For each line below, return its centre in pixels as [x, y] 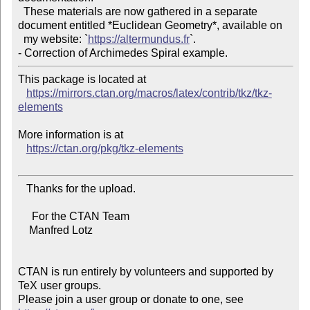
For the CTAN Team [25, 217]
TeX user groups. [59, 286]
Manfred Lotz [23, 230]
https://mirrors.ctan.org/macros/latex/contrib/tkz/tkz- [149, 93]
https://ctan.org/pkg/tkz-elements [104, 149]
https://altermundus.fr [138, 39]
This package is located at [82, 80]
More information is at [70, 135]
